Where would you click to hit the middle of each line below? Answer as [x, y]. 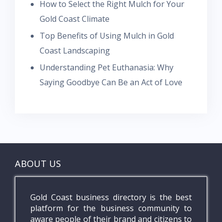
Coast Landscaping [75, 50]
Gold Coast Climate [75, 19]
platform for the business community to [111, 208]
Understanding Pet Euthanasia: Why [107, 67]
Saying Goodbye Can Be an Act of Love [111, 82]
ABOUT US [38, 163]
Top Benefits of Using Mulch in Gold [107, 35]
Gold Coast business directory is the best [111, 197]
